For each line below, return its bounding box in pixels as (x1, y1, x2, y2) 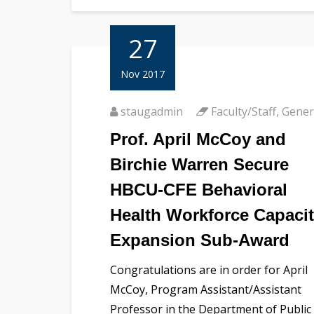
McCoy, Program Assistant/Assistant (110, 281, 301, 297)
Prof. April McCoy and (110, 129, 286, 149)
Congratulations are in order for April (110, 261, 308, 278)
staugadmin (121, 103, 183, 119)
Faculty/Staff (211, 103, 276, 119)
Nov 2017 (121, 67, 165, 81)
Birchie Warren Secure (110, 154, 289, 174)
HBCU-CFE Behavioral (110, 179, 287, 199)
